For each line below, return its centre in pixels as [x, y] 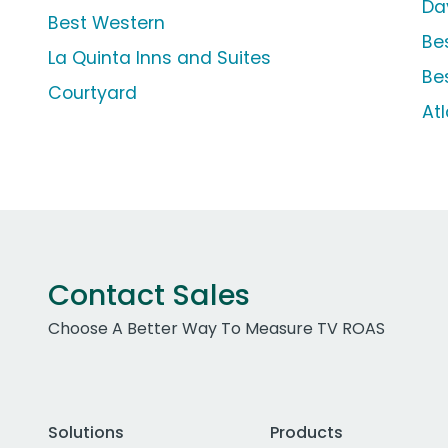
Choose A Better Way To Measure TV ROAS [216, 329]
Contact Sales [149, 295]
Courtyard [92, 93]
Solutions [86, 433]
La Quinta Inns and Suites [159, 58]
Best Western [106, 23]
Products [306, 433]
